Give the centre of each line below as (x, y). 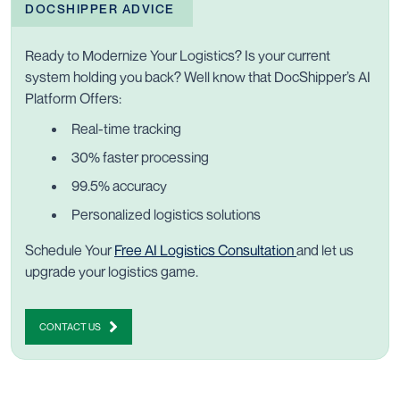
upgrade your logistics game (110, 271)
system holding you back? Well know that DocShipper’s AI (198, 76)
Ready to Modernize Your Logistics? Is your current (178, 55)
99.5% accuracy (121, 185)
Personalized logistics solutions (166, 214)
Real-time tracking (128, 128)
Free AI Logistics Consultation (205, 250)
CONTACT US (70, 326)
